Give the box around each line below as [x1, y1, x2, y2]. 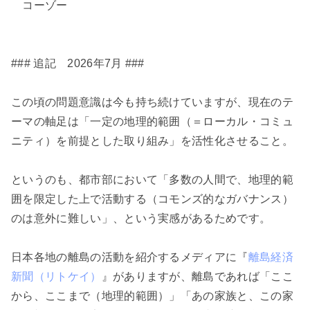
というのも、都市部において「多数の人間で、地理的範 [11, 174, 294, 186]
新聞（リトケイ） [11, 271, 102, 283]
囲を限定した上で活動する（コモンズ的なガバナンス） [11, 193, 293, 206]
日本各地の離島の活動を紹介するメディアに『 [11, 251, 248, 264]
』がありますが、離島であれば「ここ [101, 271, 294, 283]
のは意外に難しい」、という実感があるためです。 [11, 212, 271, 225]
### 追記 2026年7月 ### [11, 57, 145, 70]
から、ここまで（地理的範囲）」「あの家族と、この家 [11, 290, 294, 302]
